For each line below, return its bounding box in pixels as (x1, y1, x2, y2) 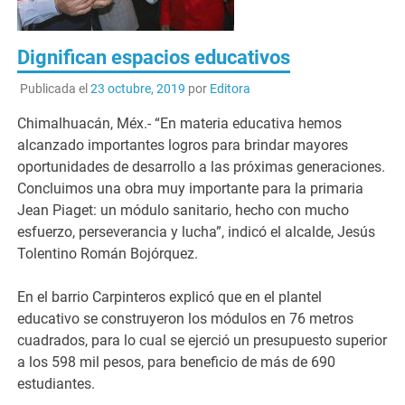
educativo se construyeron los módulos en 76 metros (17, 310, 354, 328)
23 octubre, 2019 (89, 81, 185, 97)
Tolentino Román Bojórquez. (17, 245, 199, 263)
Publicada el (19, 81, 90, 97)
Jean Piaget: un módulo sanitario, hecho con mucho (17, 202, 350, 220)
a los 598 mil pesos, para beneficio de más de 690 (17, 353, 336, 372)
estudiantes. (17, 375, 96, 393)
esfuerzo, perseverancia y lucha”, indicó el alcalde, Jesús (17, 223, 376, 241)
